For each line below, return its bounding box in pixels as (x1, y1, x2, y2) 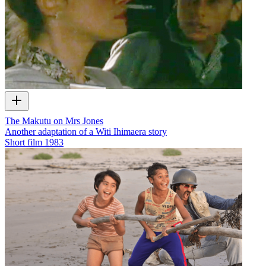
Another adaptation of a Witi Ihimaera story (5, 126, 167, 137)
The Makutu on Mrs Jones (5, 116, 103, 126)
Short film (5, 137, 42, 148)
